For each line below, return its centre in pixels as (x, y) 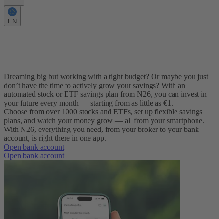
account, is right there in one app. (55, 138)
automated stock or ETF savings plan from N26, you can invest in (105, 94)
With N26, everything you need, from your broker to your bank (101, 130)
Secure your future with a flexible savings (108, 43)
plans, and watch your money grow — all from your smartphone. (104, 121)
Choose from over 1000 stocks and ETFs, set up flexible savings (103, 112)
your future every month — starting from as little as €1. (88, 103)
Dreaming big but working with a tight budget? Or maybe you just (106, 77)
